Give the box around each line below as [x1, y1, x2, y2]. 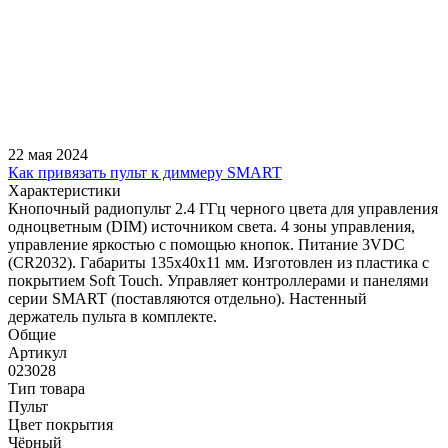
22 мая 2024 [8, 145, 88, 163]
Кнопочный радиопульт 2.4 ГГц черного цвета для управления [8, 199, 438, 217]
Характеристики [8, 181, 121, 199]
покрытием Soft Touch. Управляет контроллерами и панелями [8, 271, 429, 289]
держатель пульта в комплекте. [8, 307, 217, 325]
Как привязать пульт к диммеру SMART [8, 163, 282, 181]
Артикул [8, 343, 67, 361]
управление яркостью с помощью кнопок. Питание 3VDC [8, 235, 405, 253]
